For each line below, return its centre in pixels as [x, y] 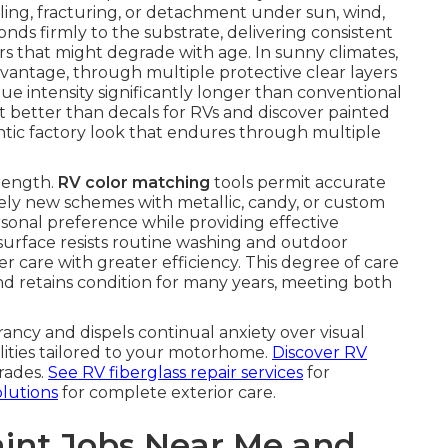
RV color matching [134, 182]
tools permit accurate [298, 182]
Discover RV [319, 352]
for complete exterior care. [167, 392]
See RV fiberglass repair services [175, 372]
